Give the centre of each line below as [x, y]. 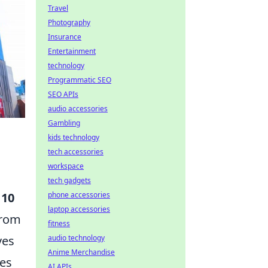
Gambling [64, 123]
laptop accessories [79, 209]
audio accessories [78, 109]
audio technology [76, 238]
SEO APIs [63, 94]
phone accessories [79, 195]
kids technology [74, 137]
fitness [59, 223]
